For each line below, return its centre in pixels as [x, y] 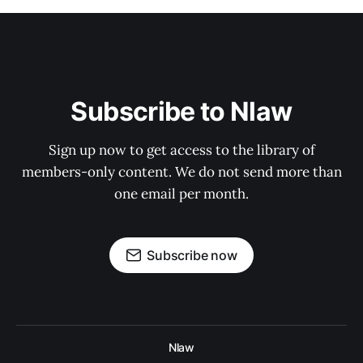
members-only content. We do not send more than [181, 172]
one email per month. [181, 194]
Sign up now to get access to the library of [181, 150]
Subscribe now [192, 256]
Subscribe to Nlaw [181, 112]
